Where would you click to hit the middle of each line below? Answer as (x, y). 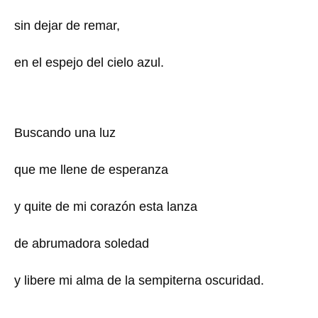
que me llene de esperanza (91, 169)
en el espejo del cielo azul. (89, 62)
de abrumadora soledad (82, 243)
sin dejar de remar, (67, 25)
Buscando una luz (65, 132)
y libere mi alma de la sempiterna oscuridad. (139, 280)
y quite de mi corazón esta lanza (106, 206)
